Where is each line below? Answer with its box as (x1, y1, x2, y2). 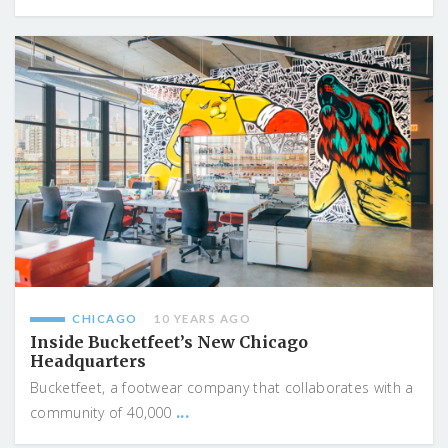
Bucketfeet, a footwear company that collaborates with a (30, 378, 414, 398)
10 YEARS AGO (153, 312, 251, 326)
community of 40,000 (30, 403, 177, 423)
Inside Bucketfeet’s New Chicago (30, 332, 308, 353)
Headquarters (30, 351, 146, 372)
